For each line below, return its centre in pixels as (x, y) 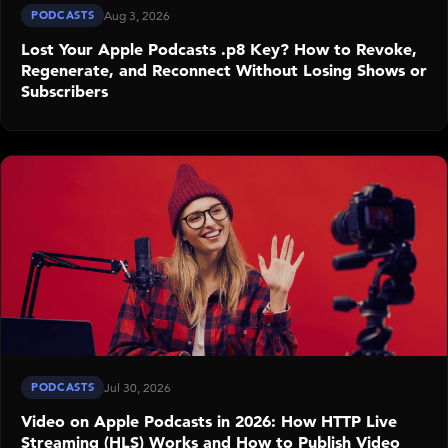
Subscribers (64, 91)
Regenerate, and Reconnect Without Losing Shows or (224, 70)
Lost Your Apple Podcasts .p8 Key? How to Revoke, (219, 49)
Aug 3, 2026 (137, 16)
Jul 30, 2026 (138, 388)
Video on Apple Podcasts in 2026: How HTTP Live (209, 421)
